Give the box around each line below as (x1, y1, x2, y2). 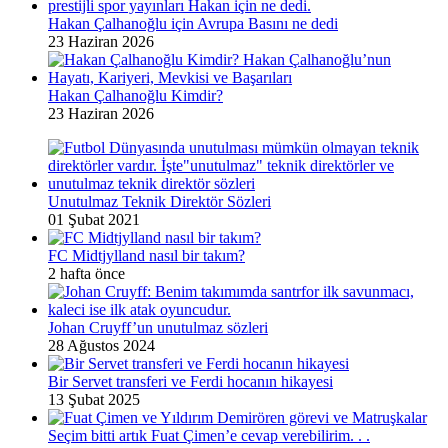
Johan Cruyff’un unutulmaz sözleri (48, 318, 268, 336)
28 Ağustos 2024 (48, 336, 155, 354)
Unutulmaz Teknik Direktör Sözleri (48, 192, 271, 210)
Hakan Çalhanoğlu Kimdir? (48, 86, 223, 104)
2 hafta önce (48, 264, 125, 282)
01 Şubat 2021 (48, 210, 140, 228)
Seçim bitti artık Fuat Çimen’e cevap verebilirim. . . (48, 426, 370, 444)
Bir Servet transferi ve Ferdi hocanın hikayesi (48, 372, 333, 390)
